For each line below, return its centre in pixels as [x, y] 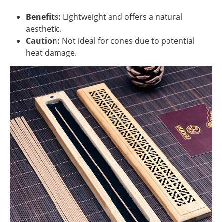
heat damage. [51, 53]
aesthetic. [44, 29]
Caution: [43, 41]
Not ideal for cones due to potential [127, 41]
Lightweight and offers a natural [122, 17]
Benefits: [43, 17]
